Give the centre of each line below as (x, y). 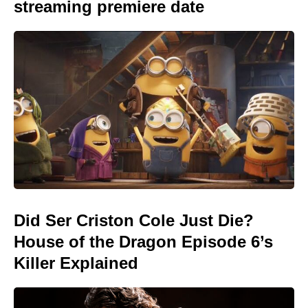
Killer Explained (76, 263)
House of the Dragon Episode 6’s (143, 241)
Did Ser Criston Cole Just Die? (134, 220)
